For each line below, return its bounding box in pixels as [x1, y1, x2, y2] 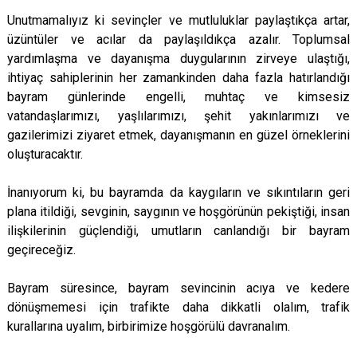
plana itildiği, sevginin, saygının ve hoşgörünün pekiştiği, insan [7, 204, 350, 219]
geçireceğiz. [7, 242, 76, 257]
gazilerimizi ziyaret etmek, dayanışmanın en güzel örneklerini [7, 127, 350, 143]
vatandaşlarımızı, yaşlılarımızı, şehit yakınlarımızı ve [7, 108, 350, 124]
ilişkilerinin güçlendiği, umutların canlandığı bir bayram [7, 223, 350, 238]
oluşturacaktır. [7, 147, 83, 162]
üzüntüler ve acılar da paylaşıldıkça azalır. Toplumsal [7, 32, 350, 47]
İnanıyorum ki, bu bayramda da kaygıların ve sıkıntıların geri [7, 185, 350, 200]
